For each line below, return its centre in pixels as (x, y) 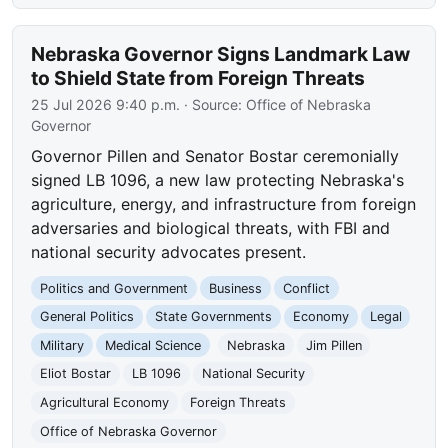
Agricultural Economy (105, 402)
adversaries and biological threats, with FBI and (211, 227)
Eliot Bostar (76, 374)
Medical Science (152, 345)
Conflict (306, 288)
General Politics (87, 317)
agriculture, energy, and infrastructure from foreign (224, 203)
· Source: (213, 104)
